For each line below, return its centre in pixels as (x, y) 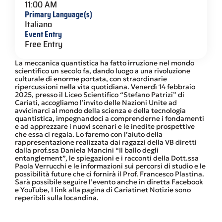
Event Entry (43, 34)
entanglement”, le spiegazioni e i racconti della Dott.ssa (107, 158)
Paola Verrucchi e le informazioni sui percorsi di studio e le (110, 166)
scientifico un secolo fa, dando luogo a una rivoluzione (103, 71)
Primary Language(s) (58, 14)
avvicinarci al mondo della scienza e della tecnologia (100, 110)
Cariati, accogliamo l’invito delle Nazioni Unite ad (96, 102)
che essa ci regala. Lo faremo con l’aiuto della (89, 134)
